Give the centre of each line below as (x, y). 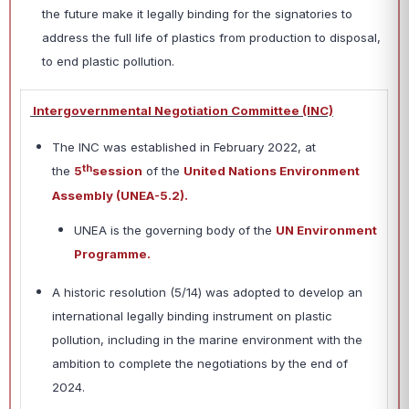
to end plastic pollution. (108, 62)
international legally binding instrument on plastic (192, 315)
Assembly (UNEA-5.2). (120, 195)
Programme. (112, 253)
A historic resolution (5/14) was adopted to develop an (207, 292)
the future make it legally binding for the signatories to (197, 14)
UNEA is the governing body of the (175, 230)
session (117, 171)
